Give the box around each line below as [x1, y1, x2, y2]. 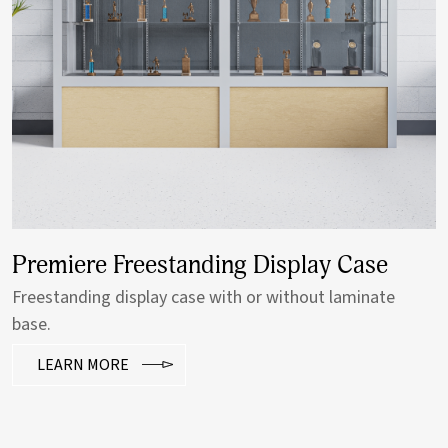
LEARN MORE [37, 354, 129, 377]
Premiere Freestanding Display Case [12, 250, 388, 282]
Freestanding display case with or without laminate [12, 285, 395, 311]
